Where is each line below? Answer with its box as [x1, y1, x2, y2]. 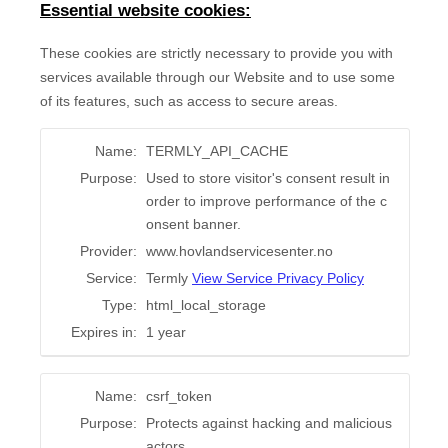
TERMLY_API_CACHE [146, 143, 288, 160]
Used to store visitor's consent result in [146, 170, 390, 187]
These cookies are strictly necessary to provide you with [40, 45, 393, 62]
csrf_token [146, 388, 212, 405]
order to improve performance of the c [146, 193, 387, 210]
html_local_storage [146, 297, 266, 314]
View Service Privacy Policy [192, 270, 364, 287]
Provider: [80, 243, 137, 260]
